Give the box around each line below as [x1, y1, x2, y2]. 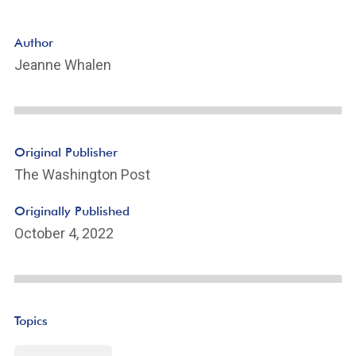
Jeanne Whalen [14, 56, 111, 73]
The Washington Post [14, 166, 150, 183]
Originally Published [14, 203, 130, 219]
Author [14, 35, 53, 50]
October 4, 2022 [14, 225, 114, 242]
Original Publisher [14, 145, 118, 160]
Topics [14, 313, 48, 328]
